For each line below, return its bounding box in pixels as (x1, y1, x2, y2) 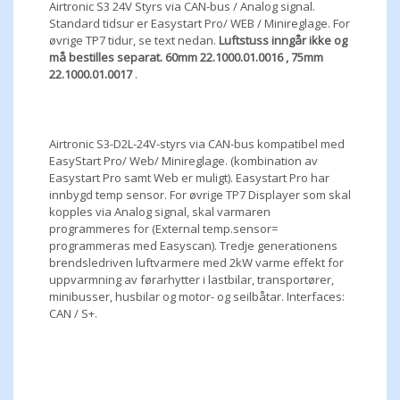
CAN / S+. (49, 305, 97, 322)
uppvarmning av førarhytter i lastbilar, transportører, (49, 271, 334, 288)
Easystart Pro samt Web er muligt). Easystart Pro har (49, 170, 329, 187)
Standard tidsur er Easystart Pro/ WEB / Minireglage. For (49, 15, 350, 32)
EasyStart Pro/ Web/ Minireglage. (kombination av (49, 153, 318, 170)
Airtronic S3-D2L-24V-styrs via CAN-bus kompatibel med (49, 136, 345, 153)
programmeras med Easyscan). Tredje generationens (49, 237, 337, 254)
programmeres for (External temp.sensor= (49, 221, 278, 237)
